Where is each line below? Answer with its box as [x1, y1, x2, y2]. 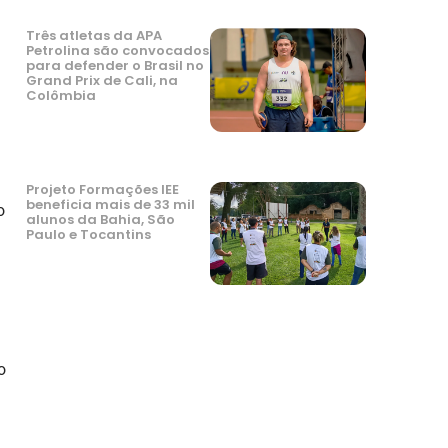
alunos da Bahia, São [26, 209, 175, 229]
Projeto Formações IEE [26, 179, 179, 199]
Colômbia [26, 86, 96, 106]
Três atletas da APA [26, 26, 162, 46]
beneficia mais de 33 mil [26, 194, 195, 214]
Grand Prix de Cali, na [26, 71, 178, 91]
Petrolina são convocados [26, 41, 209, 61]
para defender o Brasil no [26, 56, 204, 76]
